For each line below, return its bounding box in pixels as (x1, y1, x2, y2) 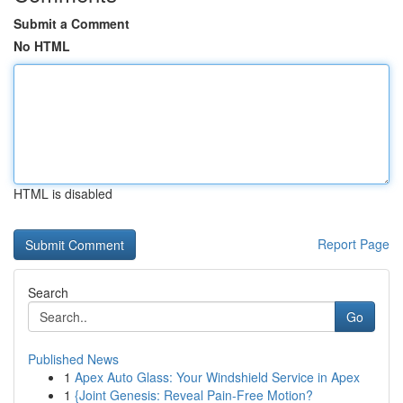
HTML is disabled (13, 184, 112, 202)
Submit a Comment (13, 14, 130, 32)
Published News (28, 350, 119, 368)
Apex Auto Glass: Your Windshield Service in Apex (75, 368, 360, 386)
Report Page (318, 235, 390, 253)
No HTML (13, 37, 70, 55)
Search (28, 283, 68, 301)
